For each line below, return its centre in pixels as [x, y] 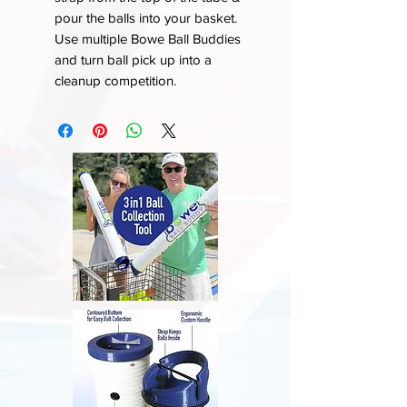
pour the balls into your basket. [146, 17]
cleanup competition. [115, 80]
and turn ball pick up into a [133, 59]
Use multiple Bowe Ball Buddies [148, 38]
